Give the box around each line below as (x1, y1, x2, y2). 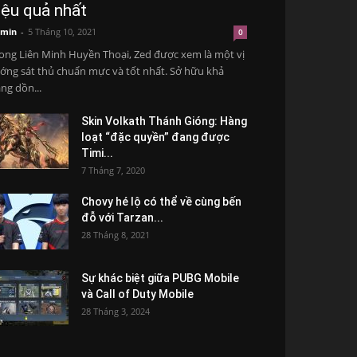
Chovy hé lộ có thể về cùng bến (81, 195, 241, 208)
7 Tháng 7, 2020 (81, 164, 145, 176)
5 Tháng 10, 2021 (28, 25, 96, 37)
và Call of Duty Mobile (81, 288, 194, 300)
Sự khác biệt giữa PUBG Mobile (81, 272, 239, 284)
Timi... (81, 147, 113, 159)
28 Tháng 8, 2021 (81, 229, 150, 241)
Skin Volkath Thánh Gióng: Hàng (81, 115, 247, 127)
